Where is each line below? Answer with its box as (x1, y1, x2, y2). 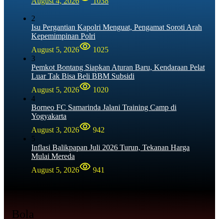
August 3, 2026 (31, 126, 79, 134)
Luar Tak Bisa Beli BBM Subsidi (31, 72, 134, 81)
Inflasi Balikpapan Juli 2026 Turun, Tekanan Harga (31, 143, 190, 152)
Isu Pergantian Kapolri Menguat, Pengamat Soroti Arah (31, 23, 202, 32)
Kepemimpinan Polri (31, 32, 95, 41)
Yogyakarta (31, 112, 66, 121)
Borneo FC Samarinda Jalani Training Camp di (31, 103, 176, 112)
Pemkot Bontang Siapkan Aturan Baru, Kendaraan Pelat (31, 63, 205, 72)
